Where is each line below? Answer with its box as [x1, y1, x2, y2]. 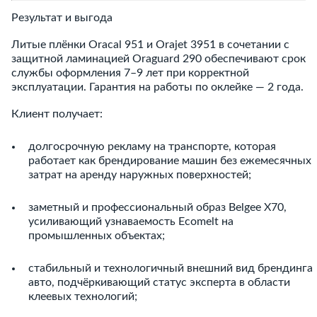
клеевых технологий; [28, 291, 137, 302]
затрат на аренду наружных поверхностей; [28, 169, 251, 180]
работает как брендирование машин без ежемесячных [28, 155, 311, 166]
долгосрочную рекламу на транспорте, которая [28, 141, 276, 152]
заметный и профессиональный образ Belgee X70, [28, 202, 287, 213]
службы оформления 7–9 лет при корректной [11, 67, 249, 79]
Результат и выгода [11, 12, 113, 23]
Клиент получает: [11, 108, 103, 120]
